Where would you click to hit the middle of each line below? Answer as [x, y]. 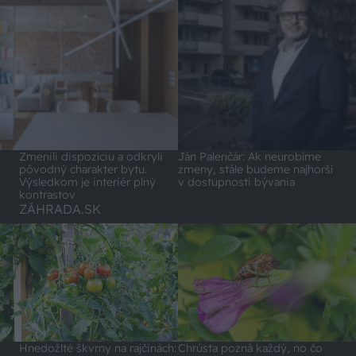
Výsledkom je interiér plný [87, 182]
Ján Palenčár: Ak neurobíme [250, 157]
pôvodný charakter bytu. [83, 170]
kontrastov [47, 195]
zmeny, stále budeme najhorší [255, 170]
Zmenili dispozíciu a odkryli [91, 157]
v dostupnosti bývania [236, 182]
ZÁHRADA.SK [60, 209]
